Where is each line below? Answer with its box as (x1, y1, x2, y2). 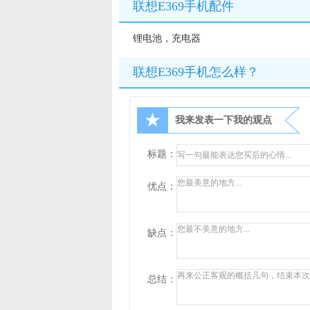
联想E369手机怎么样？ (133, 65, 259, 79)
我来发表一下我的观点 (175, 115, 272, 125)
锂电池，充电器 (133, 33, 201, 44)
